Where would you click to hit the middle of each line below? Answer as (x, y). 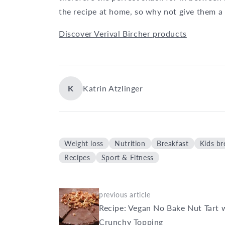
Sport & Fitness (127, 158)
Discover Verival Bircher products (123, 34)
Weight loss (84, 144)
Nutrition (130, 144)
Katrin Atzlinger (113, 88)
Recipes (77, 158)
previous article (125, 195)
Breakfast (173, 144)
